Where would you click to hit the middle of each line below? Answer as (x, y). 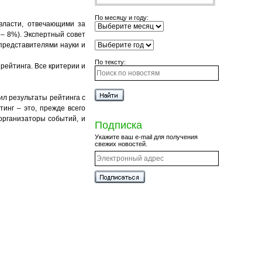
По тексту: (110, 62)
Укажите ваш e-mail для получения (146, 137)
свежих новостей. (121, 144)
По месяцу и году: (122, 18)
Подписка (118, 125)
